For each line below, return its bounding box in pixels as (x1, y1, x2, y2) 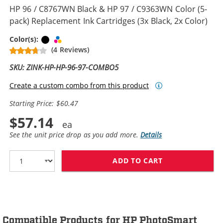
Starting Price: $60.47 (9, 98, 78, 108)
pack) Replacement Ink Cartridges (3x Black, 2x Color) (9, 15, 208, 26)
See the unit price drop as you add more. (9, 129, 141, 139)
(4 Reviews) (51, 44, 89, 54)
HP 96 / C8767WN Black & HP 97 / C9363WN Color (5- (9, 3, 207, 14)
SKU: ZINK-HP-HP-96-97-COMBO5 (9, 62, 119, 72)
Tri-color (63, 34, 93, 44)
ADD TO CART (112, 156, 163, 165)
